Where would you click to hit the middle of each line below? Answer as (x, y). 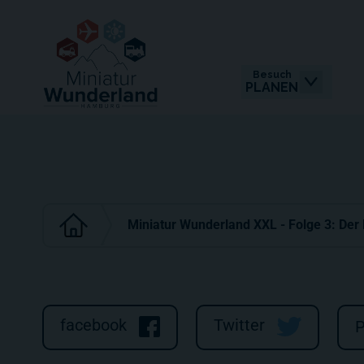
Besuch (272, 75)
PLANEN (272, 87)
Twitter (239, 325)
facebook (93, 325)
